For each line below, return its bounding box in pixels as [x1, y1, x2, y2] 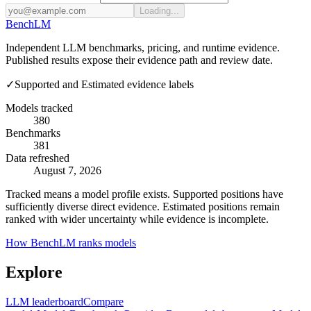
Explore [6, 263, 62, 282]
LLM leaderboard [6, 296, 83, 308]
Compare [83, 296, 124, 308]
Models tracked [6, 102, 73, 115]
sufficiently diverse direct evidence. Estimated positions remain [6, 201, 280, 213]
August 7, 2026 [33, 165, 101, 177]
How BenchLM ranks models [6, 237, 136, 249]
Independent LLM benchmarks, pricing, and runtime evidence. [6, 42, 280, 54]
